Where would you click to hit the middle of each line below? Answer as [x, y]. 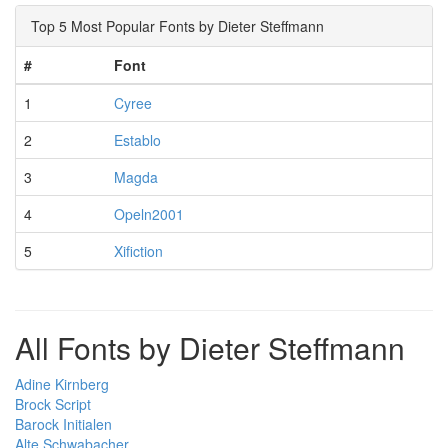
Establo [137, 140]
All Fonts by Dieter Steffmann [210, 347]
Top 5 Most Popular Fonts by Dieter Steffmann [177, 26]
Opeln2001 [149, 214]
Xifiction [138, 251]
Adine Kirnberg [62, 384]
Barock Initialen [63, 424]
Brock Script [53, 404]
